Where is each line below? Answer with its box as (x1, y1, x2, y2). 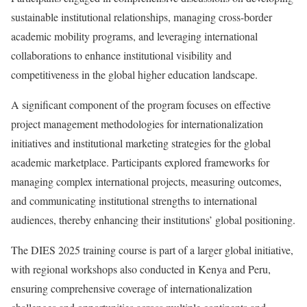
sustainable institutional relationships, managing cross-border (11, 9, 272, 24)
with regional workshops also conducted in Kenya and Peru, (11, 261, 271, 276)
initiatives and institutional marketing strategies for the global (11, 135, 271, 150)
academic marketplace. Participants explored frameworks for (11, 154, 269, 169)
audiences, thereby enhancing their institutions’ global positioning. (11, 212, 295, 227)
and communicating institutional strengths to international (11, 193, 257, 208)
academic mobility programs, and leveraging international (11, 28, 258, 43)
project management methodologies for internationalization (11, 116, 263, 131)
